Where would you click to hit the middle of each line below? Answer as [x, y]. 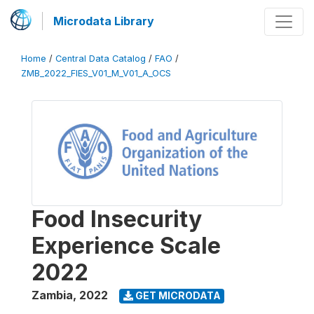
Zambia [52, 295]
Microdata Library [104, 21]
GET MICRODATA [177, 296]
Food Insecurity [117, 219]
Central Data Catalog [101, 59]
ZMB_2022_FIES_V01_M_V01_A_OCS [96, 73]
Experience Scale [126, 245]
